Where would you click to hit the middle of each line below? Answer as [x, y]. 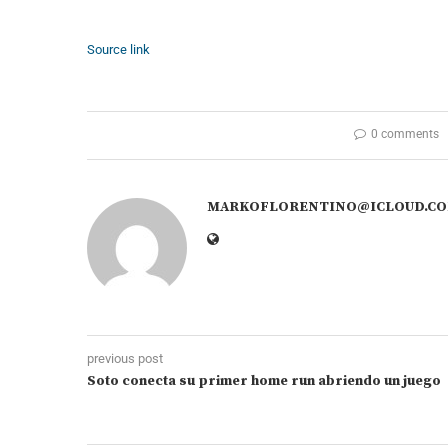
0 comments [404, 134]
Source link [118, 50]
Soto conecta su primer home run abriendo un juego [264, 381]
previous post [125, 359]
